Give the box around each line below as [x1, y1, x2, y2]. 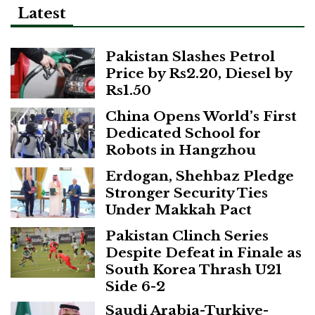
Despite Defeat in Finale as [105, 244, 302, 262]
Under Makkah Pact [105, 201, 252, 219]
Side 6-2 [105, 278, 165, 295]
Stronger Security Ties [105, 184, 268, 202]
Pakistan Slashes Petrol [105, 48, 275, 65]
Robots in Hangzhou [105, 141, 256, 159]
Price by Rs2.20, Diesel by [105, 65, 292, 82]
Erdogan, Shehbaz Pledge [105, 167, 294, 185]
